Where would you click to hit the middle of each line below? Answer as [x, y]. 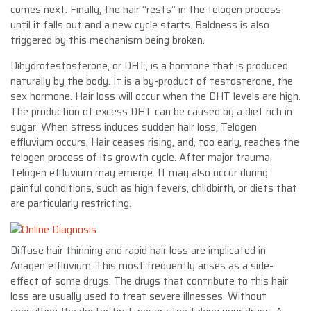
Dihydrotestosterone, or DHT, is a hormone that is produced [149, 66]
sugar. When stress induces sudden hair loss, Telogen [134, 127]
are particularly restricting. [71, 203]
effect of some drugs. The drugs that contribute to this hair [149, 281]
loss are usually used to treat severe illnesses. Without [138, 296]
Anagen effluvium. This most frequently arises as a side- [142, 266]
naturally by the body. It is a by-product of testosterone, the [152, 81]
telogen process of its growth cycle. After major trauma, [141, 157]
